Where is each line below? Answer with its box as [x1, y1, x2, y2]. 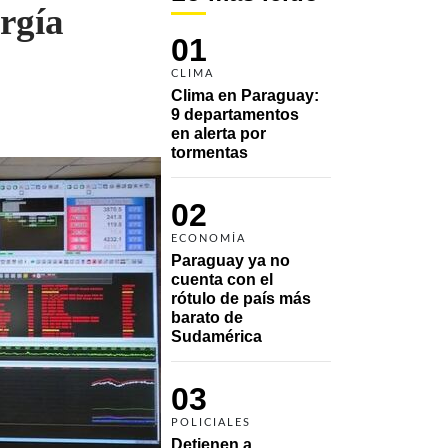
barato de [171, 308, 243, 326]
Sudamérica [171, 327, 262, 345]
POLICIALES [171, 416, 251, 428]
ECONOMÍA [171, 232, 246, 244]
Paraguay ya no [171, 251, 290, 269]
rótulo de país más [171, 289, 311, 307]
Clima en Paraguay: [171, 86, 319, 104]
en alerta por [171, 124, 266, 142]
